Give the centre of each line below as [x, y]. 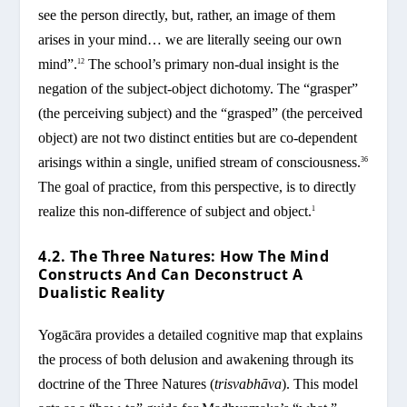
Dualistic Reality [102, 292]
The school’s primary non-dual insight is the [212, 65]
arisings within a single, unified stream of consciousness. [200, 163]
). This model [320, 383]
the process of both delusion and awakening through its [196, 359]
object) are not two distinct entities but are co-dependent [198, 138]
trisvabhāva [248, 383]
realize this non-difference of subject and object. [175, 212]
